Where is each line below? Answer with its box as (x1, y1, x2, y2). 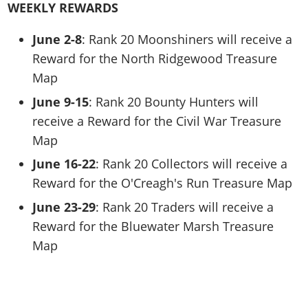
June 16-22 (32, 155, 96, 173)
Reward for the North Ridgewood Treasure (32, 49, 278, 67)
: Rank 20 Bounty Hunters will (89, 93, 259, 110)
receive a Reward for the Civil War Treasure (32, 112, 282, 129)
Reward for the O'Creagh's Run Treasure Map (32, 175, 293, 192)
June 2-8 (32, 30, 82, 47)
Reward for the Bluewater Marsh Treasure (32, 218, 274, 235)
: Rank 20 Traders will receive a (96, 199, 274, 216)
